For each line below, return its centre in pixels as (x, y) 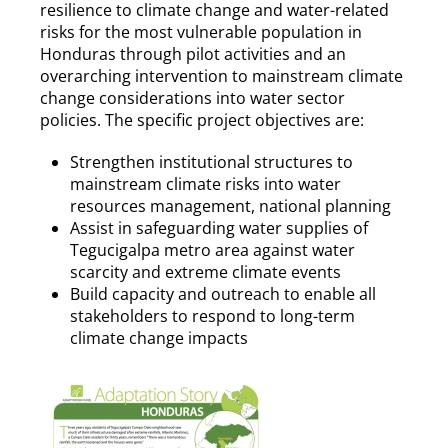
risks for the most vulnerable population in (201, 31)
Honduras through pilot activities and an (193, 53)
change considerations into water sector (192, 97)
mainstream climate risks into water (205, 183)
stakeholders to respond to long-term (212, 315)
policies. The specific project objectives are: (202, 119)
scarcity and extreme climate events (205, 271)
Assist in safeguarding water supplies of (219, 227)
